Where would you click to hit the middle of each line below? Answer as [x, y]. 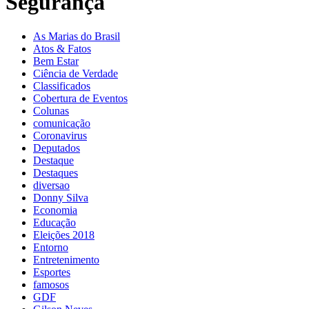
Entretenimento [66, 259]
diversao [51, 185]
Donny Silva [61, 197]
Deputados [57, 148]
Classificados [62, 86]
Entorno [51, 247]
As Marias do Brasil [77, 36]
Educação [54, 222]
